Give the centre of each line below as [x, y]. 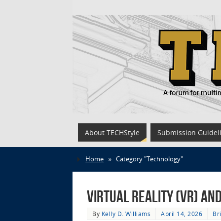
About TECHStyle [112, 132]
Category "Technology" [149, 159]
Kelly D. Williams [126, 214]
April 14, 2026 [182, 214]
